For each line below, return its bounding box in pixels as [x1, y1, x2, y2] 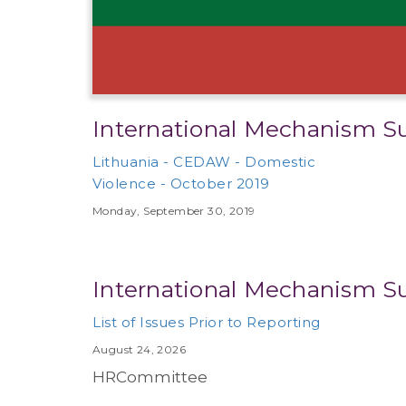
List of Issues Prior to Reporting [92, 313, 321, 331]
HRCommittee [92, 367, 208, 386]
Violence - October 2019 [92, 174, 270, 192]
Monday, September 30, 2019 [92, 203, 256, 217]
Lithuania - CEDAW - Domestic [92, 152, 315, 170]
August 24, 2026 [92, 342, 186, 356]
